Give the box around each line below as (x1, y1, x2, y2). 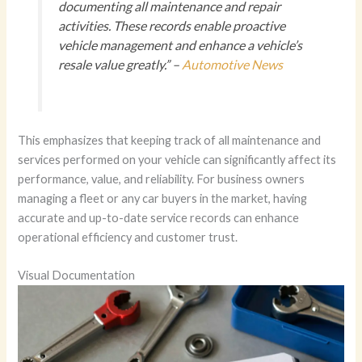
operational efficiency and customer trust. (18, 229, 238, 244)
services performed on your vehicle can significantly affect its (18, 152, 337, 166)
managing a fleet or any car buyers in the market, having (18, 191, 308, 205)
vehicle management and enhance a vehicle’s (57, 37, 302, 53)
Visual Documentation (18, 268, 136, 283)
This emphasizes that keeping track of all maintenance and (18, 133, 322, 147)
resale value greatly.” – (57, 57, 182, 73)
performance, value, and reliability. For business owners (18, 171, 305, 186)
